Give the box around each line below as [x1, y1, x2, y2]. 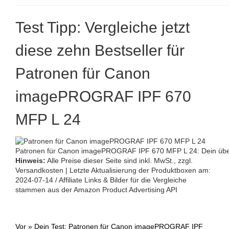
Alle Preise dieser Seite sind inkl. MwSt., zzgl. [45, 156, 193, 165]
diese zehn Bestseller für [15, 42, 185, 59]
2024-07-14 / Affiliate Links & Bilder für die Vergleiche [15, 175, 187, 184]
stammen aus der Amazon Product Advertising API [15, 185, 177, 194]
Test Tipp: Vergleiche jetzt [15, 19, 190, 36]
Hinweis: [15, 156, 45, 165]
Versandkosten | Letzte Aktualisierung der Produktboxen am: [15, 166, 211, 174]
